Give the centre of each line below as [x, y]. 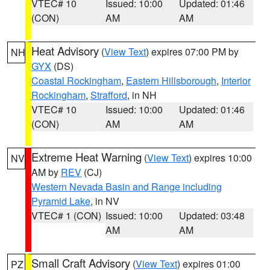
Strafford [109, 95]
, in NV [105, 201]
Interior [236, 80]
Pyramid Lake [61, 201]
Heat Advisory [65, 51]
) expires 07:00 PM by [192, 52]
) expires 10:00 [220, 158]
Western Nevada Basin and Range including [127, 187]
